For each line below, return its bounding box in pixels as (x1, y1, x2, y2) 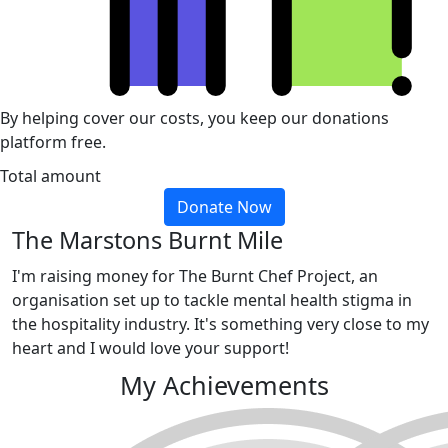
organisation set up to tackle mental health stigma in (12, 288, 412, 311)
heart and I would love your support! (12, 336, 289, 359)
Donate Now (176, 195, 272, 218)
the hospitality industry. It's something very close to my (12, 312, 429, 335)
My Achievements (119, 367, 329, 402)
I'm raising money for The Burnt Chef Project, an (12, 264, 378, 287)
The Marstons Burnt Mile (12, 223, 283, 256)
